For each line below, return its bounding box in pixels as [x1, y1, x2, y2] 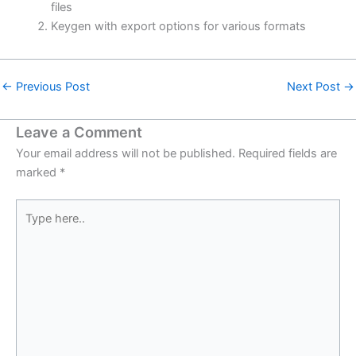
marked [16, 165, 60, 180]
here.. [15, 220, 45, 235]
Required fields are [238, 146, 337, 161]
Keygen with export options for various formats [50, 19, 306, 34]
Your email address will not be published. [16, 146, 235, 161]
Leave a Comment [16, 123, 142, 141]
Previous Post [13, 79, 90, 95]
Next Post [287, 79, 343, 95]
